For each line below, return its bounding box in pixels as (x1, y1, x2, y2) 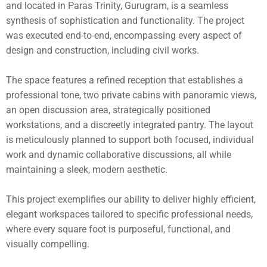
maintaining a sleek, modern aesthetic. (6, 164, 167, 175)
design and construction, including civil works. (6, 45, 199, 56)
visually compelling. (6, 238, 89, 250)
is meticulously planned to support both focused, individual (6, 134, 254, 145)
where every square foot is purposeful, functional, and (6, 223, 231, 235)
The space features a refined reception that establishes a (6, 74, 243, 86)
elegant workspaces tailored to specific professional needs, (6, 209, 253, 220)
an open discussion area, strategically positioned (6, 104, 210, 116)
